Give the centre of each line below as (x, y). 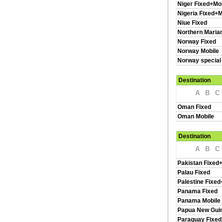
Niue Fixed (192, 23)
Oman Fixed (194, 107)
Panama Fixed (197, 191)
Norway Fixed (197, 42)
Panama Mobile (199, 201)
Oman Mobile (196, 116)
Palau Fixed (194, 172)
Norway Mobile (198, 51)
